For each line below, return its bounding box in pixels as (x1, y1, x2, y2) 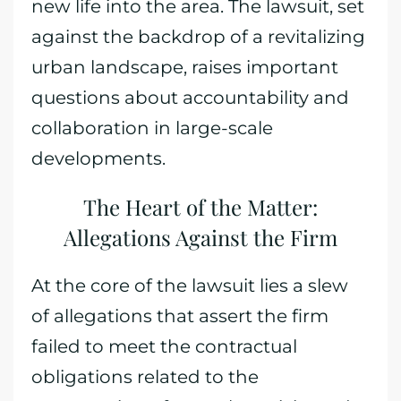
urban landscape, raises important (31, 56, 338, 78)
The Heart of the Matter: (83, 192, 318, 221)
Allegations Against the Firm (64, 223, 337, 252)
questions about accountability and (31, 87, 349, 108)
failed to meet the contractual (31, 336, 297, 357)
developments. (31, 148, 166, 169)
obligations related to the (31, 366, 259, 388)
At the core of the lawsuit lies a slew (31, 275, 348, 296)
